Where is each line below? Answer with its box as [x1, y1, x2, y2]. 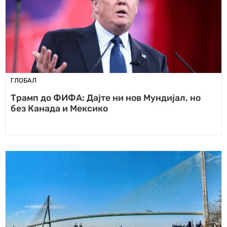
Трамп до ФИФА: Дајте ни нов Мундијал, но [11, 93, 201, 103]
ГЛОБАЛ [11, 77, 36, 84]
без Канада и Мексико [11, 103, 108, 113]
